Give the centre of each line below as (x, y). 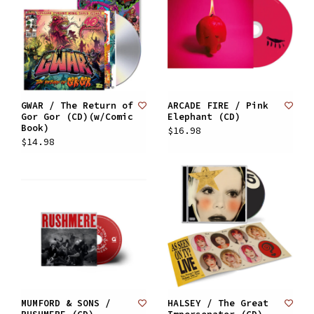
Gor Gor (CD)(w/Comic (77, 117)
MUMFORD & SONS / (66, 303)
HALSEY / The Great (218, 303)
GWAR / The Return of (77, 105)
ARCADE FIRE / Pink (218, 105)
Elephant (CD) (204, 117)
